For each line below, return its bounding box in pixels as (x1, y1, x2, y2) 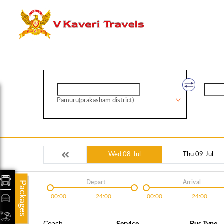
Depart (86, 179, 106, 185)
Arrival (182, 179, 201, 185)
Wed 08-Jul (108, 151, 141, 158)
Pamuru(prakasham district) (57, 97, 134, 104)
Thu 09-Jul (183, 151, 213, 158)
